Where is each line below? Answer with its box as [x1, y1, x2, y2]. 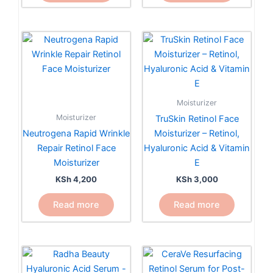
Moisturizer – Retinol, [154, 128, 239, 140]
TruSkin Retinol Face [155, 113, 239, 125]
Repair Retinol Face [37, 143, 116, 154]
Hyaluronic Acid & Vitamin [144, 143, 250, 154]
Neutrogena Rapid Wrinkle [23, 128, 130, 140]
